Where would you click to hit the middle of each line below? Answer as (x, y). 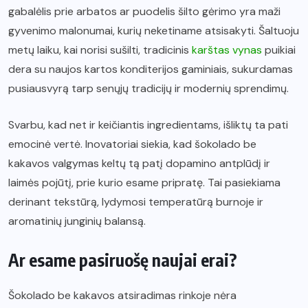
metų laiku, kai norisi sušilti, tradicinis (100, 50)
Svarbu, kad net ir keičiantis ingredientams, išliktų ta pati (148, 125)
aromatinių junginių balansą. (77, 221)
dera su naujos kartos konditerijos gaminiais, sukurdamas (151, 69)
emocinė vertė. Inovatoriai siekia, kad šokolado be (132, 144)
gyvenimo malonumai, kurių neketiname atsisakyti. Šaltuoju (154, 31)
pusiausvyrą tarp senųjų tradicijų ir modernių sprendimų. (148, 89)
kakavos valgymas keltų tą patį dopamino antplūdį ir (139, 164)
